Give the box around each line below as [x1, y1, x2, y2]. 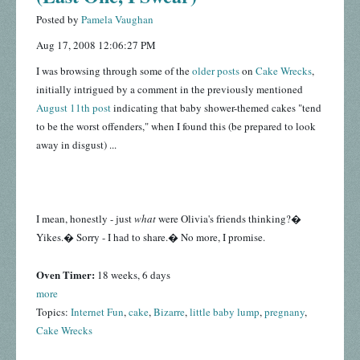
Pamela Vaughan [81, 12, 153, 27]
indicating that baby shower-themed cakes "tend [111, 100, 321, 116]
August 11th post [36, 100, 111, 116]
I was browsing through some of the [36, 63, 192, 79]
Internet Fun [71, 305, 124, 320]
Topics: [36, 305, 71, 320]
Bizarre [153, 305, 185, 320]
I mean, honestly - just [36, 211, 134, 227]
